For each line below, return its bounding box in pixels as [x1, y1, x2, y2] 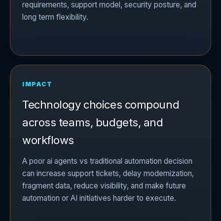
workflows [22, 134, 74, 147]
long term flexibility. [22, 12, 88, 22]
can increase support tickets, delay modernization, [22, 169, 194, 179]
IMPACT [22, 80, 53, 88]
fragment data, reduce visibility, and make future [22, 181, 186, 191]
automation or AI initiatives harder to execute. [22, 193, 176, 203]
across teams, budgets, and [22, 116, 163, 129]
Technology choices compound [22, 98, 180, 111]
